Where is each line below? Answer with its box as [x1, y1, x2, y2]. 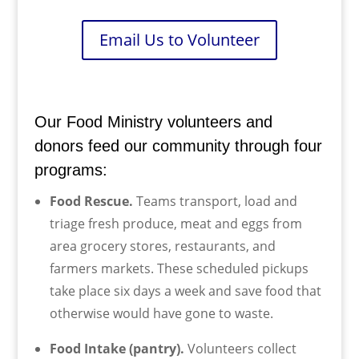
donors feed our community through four [34, 137, 322, 155]
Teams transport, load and [132, 192, 297, 211]
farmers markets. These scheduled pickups [49, 260, 309, 278]
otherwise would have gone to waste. [49, 305, 273, 323]
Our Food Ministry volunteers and [34, 113, 272, 131]
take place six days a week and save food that [49, 282, 321, 301]
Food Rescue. [49, 192, 133, 211]
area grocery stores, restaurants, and [49, 237, 276, 256]
